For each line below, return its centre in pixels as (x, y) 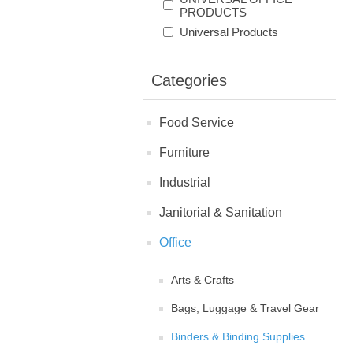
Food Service (197, 122)
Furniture (184, 152)
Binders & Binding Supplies (238, 336)
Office (175, 242)
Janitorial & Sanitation (221, 212)
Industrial (185, 182)
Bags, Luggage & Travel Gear (245, 308)
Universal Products (229, 32)
